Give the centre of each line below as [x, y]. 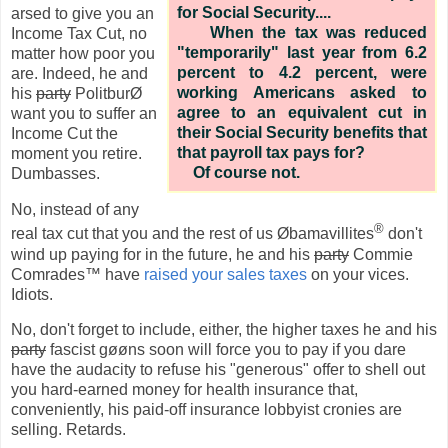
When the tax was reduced [302, 32]
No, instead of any [75, 210]
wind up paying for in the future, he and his [162, 254]
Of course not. [239, 172]
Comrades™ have [77, 274]
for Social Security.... [254, 12]
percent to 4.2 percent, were [302, 72]
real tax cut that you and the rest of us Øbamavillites [192, 234]
